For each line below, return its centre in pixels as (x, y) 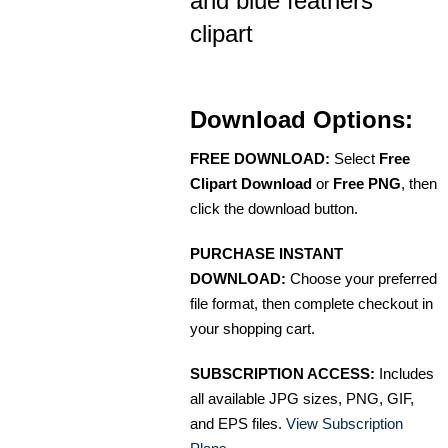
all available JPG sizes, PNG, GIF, (302, 399)
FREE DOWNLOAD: (260, 159)
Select (354, 159)
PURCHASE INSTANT (266, 254)
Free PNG (367, 184)
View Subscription (344, 424)
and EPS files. (238, 424)
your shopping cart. (252, 329)
